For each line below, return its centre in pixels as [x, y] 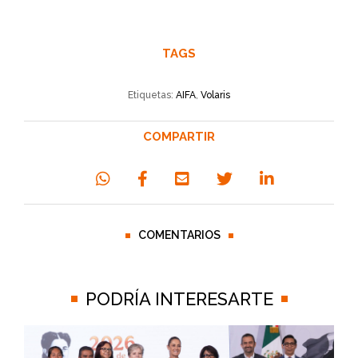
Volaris [215, 95]
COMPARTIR [179, 137]
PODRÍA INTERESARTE [179, 299]
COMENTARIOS [179, 235]
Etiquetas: [152, 95]
